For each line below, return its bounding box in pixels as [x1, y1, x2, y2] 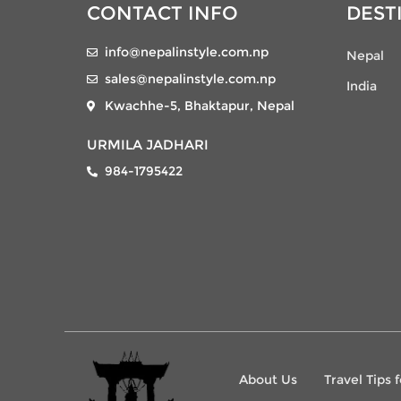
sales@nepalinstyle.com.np [105, 70, 276, 87]
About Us [239, 371, 297, 388]
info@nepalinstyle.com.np [105, 43, 269, 60]
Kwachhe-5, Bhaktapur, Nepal [105, 97, 294, 114]
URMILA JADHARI [87, 135, 209, 153]
